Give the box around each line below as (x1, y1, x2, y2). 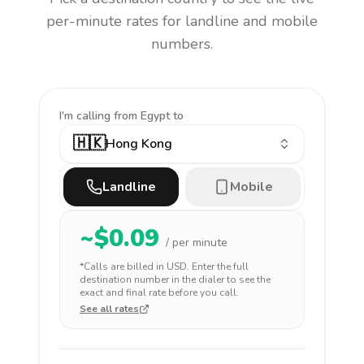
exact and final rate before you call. (80, 286, 239, 299)
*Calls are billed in (80, 260, 167, 273)
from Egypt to (114, 108, 184, 123)
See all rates (80, 302, 139, 315)
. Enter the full (187, 260, 249, 273)
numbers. (151, 34, 213, 54)
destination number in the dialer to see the (80, 273, 271, 286)
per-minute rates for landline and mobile (46, 11, 318, 31)
